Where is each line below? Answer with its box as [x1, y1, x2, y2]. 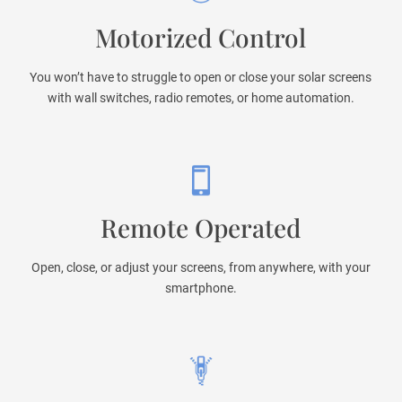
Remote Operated [100, 211, 301, 245]
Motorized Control [95, 21, 307, 55]
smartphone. [164, 281, 237, 296]
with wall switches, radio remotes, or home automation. [47, 91, 354, 106]
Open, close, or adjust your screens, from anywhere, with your [31, 260, 371, 275]
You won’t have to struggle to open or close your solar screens [30, 70, 372, 85]
